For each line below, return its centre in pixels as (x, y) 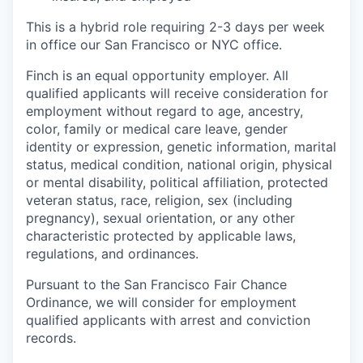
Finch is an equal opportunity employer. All (157, 76)
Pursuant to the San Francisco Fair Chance (156, 285)
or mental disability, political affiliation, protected (177, 183)
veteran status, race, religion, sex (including (159, 201)
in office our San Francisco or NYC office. (154, 45)
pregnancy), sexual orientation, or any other (160, 218)
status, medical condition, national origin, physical (179, 165)
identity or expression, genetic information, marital (181, 147)
